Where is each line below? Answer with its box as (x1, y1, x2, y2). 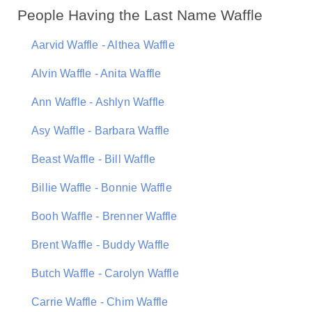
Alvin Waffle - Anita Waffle (31, 68, 162, 79)
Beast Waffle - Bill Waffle (31, 153, 156, 165)
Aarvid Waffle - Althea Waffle (31, 39, 175, 51)
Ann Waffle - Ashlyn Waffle (31, 96, 165, 108)
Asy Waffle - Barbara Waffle (31, 125, 170, 136)
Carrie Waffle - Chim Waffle (31, 296, 169, 308)
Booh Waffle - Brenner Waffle (31, 210, 178, 222)
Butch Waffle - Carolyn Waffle (31, 267, 179, 279)
